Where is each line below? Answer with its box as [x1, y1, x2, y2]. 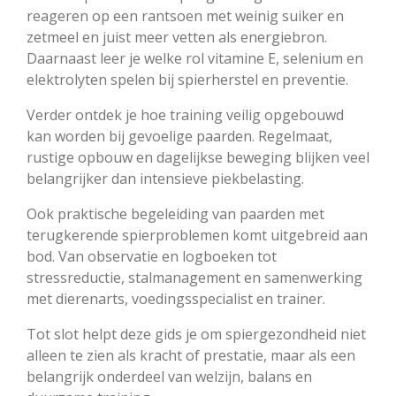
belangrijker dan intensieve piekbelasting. [27, 168, 304, 188]
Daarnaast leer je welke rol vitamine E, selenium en [27, 48, 363, 68]
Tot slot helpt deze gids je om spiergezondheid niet [27, 324, 366, 344]
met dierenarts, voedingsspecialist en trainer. [27, 288, 325, 308]
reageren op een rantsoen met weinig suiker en [27, 5, 344, 26]
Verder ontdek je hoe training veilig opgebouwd [27, 104, 344, 125]
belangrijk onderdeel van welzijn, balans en [27, 366, 312, 386]
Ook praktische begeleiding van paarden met [27, 203, 324, 224]
